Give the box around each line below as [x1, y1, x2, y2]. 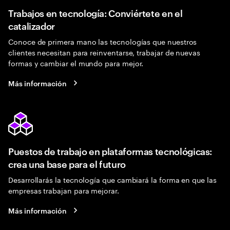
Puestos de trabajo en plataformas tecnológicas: [8, 144, 213, 157]
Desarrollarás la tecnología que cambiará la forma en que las [8, 174, 217, 185]
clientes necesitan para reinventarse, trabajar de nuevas [8, 46, 201, 57]
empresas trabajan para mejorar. [8, 184, 119, 196]
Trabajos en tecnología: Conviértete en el [8, 6, 183, 19]
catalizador [8, 19, 55, 32]
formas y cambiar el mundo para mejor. [8, 57, 144, 68]
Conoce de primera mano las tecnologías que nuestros [8, 35, 197, 47]
